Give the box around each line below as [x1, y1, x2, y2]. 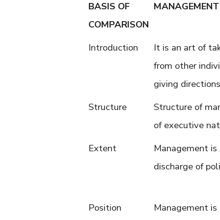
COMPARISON [88, 18, 149, 31]
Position [88, 201, 121, 214]
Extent [88, 142, 116, 155]
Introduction [88, 41, 138, 54]
